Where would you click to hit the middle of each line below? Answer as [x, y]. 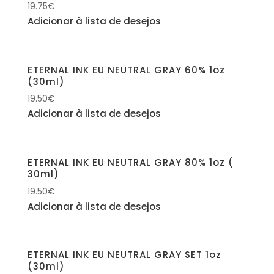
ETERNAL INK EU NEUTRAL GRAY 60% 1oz [126, 70]
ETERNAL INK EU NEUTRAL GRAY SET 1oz [124, 255]
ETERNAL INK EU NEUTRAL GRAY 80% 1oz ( [130, 163]
